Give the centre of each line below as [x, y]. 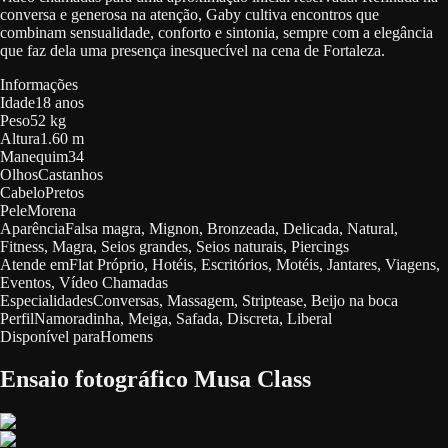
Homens [126, 336]
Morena [51, 210]
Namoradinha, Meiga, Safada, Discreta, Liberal [183, 318]
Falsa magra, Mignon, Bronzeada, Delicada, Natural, [231, 228]
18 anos [59, 102]
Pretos [64, 192]
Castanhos [70, 174]
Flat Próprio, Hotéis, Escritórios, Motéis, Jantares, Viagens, [254, 264]
